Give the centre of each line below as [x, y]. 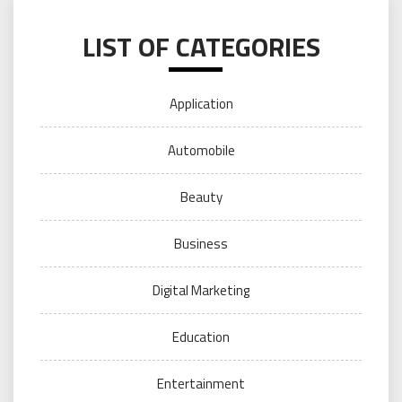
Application [201, 104]
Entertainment [201, 384]
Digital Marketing [201, 291]
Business [201, 244]
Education [201, 337]
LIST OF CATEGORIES [201, 47]
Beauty [201, 197]
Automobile [201, 151]
